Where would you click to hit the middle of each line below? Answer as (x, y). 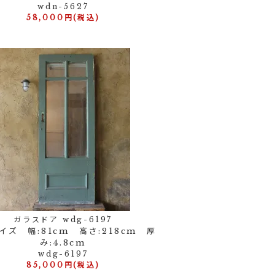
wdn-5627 (63, 6)
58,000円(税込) (63, 17)
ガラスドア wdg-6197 (63, 219)
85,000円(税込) (63, 265)
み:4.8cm (63, 243)
